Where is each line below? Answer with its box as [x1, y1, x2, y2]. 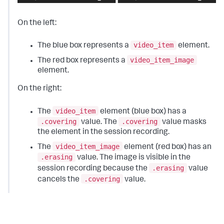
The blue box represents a [37, 42, 130, 50]
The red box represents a [37, 56, 127, 65]
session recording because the [37, 164, 149, 173]
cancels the [37, 175, 81, 184]
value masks [160, 118, 206, 127]
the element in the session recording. [37, 128, 169, 137]
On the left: [17, 19, 56, 27]
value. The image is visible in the [75, 154, 190, 162]
